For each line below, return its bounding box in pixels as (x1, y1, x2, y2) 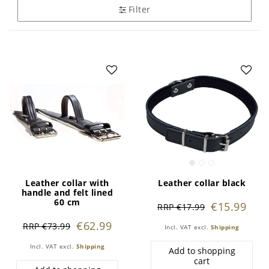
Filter (128, 4, 151, 16)
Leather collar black (158, 177, 246, 189)
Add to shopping (168, 245, 235, 257)
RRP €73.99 (23, 220, 70, 232)
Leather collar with (25, 177, 109, 189)
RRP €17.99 (157, 201, 205, 213)
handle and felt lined (21, 187, 113, 199)
